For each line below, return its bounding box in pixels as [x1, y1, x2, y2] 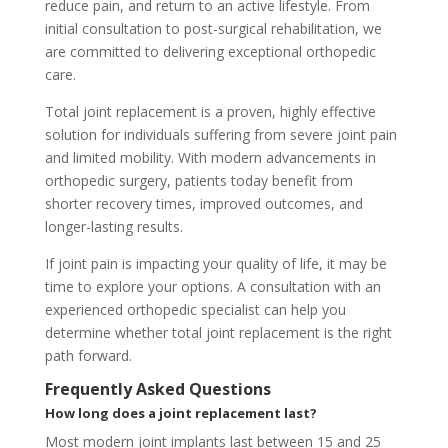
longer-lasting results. [44, 217, 183, 237]
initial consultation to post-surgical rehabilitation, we [44, 19, 382, 39]
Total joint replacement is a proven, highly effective [44, 102, 376, 122]
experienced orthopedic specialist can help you [44, 300, 346, 320]
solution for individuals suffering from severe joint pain [44, 125, 397, 145]
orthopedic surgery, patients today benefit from [44, 171, 353, 191]
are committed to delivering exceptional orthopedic [44, 42, 376, 62]
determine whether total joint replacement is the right [44, 323, 392, 343]
